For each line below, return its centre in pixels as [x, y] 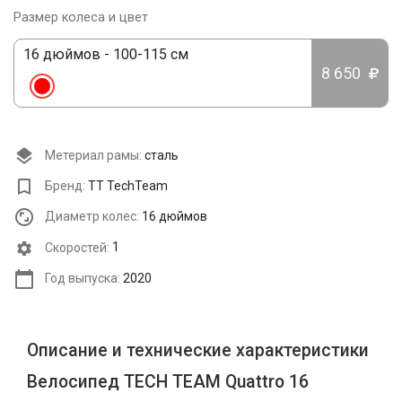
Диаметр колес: [91, 217]
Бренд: [64, 185]
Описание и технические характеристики [198, 351]
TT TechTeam [128, 185]
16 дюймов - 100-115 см [106, 54]
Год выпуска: [81, 278]
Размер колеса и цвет [81, 17]
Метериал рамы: [92, 155]
